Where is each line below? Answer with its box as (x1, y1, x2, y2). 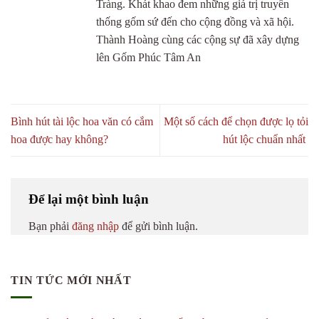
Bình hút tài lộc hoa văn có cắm (11, 115, 153, 128)
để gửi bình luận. (119, 219, 198, 232)
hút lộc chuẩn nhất (223, 133, 308, 146)
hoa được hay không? (11, 133, 108, 146)
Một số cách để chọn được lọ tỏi (164, 115, 308, 128)
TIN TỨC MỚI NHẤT (11, 273, 132, 286)
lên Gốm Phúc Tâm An (96, 51, 201, 64)
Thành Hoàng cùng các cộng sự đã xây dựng (96, 33, 299, 46)
